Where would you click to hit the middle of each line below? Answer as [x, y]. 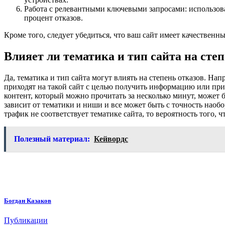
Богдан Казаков [28, 201]
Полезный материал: [52, 139]
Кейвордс [111, 139]
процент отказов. [53, 18]
